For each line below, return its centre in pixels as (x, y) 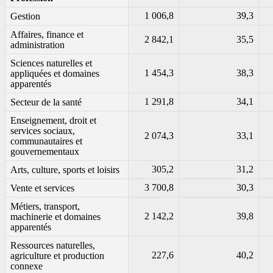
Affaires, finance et (47, 35)
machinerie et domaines (55, 217)
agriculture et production (57, 256)
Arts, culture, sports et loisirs (65, 170)
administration (37, 45)
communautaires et (46, 141)
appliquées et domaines (55, 74)
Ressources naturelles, (53, 246)
